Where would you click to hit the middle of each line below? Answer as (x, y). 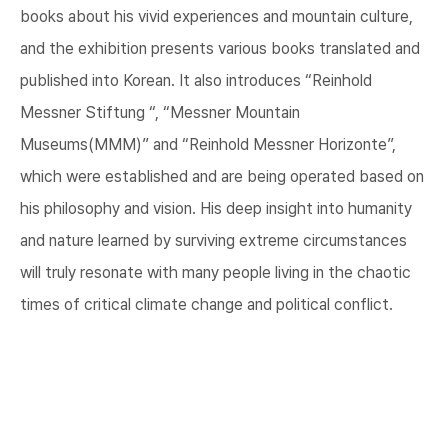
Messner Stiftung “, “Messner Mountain (160, 113)
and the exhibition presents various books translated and (220, 49)
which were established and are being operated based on (222, 177)
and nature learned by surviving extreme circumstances (213, 241)
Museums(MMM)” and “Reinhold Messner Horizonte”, (208, 145)
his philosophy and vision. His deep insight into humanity (216, 209)
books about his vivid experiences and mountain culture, (216, 17)
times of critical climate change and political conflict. (206, 305)
